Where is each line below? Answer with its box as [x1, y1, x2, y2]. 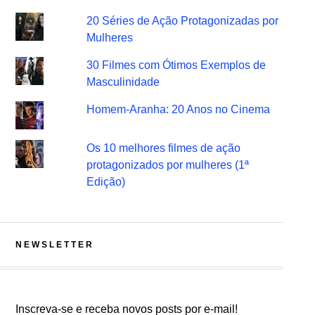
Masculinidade [86, 76, 160, 88]
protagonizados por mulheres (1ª [86, 159, 250, 171]
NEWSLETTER [15, 240, 94, 250]
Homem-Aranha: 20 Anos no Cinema [86, 103, 271, 115]
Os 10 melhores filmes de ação [86, 142, 241, 154]
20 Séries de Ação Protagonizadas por [86, 15, 279, 27]
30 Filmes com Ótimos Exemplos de [86, 59, 266, 71]
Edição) [86, 176, 126, 188]
